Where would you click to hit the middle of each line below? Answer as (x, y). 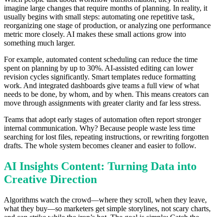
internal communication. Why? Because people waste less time (100, 128)
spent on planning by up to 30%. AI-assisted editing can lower (99, 68)
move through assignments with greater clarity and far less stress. (102, 103)
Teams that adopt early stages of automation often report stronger (102, 119)
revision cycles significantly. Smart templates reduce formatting (100, 77)
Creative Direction (50, 179)
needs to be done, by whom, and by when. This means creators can (106, 94)
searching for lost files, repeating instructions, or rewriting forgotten (106, 137)
